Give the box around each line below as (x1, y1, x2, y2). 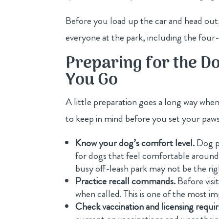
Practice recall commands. (75, 174, 176, 188)
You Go (66, 66, 118, 94)
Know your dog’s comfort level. (75, 135, 195, 150)
